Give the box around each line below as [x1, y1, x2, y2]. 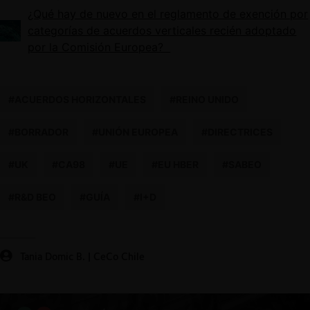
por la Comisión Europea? [28, 40, 171, 55]
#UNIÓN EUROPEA [92, 126, 178, 138]
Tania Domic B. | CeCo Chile [20, 250, 145, 264]
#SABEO [222, 158, 262, 171]
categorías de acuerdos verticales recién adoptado [28, 24, 297, 38]
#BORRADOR [8, 126, 69, 138]
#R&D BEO [8, 191, 56, 203]
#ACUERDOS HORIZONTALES [8, 93, 146, 106]
